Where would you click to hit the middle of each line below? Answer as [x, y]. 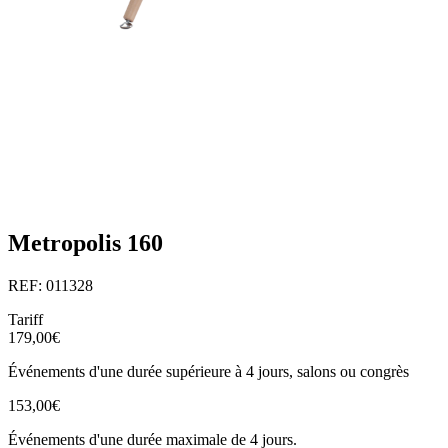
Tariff [25, 319]
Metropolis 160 [85, 243]
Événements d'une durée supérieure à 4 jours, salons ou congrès [208, 371]
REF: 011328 [50, 285]
